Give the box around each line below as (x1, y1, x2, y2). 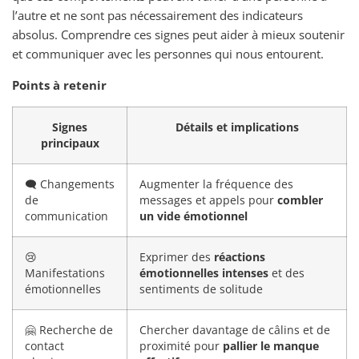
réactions (214, 250, 265, 264)
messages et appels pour (139, 193, 277, 208)
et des (268, 266, 305, 280)
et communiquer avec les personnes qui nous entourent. (12, 46, 324, 62)
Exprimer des (139, 250, 214, 264)
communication (25, 209, 108, 224)
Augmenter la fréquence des (139, 177, 293, 192)
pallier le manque (223, 339, 319, 353)
